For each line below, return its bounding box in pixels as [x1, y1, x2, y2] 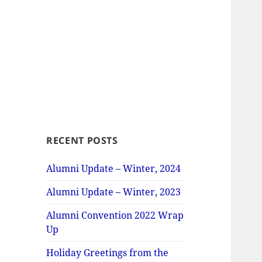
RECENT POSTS [46, 134, 118, 147]
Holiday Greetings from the [46, 246, 169, 260]
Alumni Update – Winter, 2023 [46, 185, 181, 199]
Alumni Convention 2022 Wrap [46, 209, 184, 222]
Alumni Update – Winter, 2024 [46, 162, 181, 175]
